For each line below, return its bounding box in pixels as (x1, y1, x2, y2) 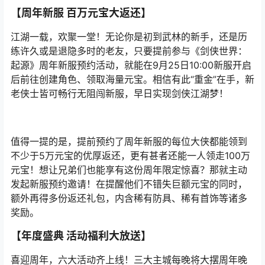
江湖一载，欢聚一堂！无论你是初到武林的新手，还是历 (11, 31, 247, 43)
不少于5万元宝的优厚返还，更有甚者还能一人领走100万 (11, 150, 250, 162)
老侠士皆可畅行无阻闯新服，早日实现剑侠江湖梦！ (11, 88, 228, 100)
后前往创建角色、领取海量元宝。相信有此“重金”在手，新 (11, 73, 254, 86)
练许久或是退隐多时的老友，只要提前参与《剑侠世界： (11, 45, 247, 57)
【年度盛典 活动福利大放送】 (11, 230, 151, 243)
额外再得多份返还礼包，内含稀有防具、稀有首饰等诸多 (11, 192, 247, 205)
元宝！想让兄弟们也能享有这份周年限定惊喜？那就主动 (11, 164, 247, 176)
